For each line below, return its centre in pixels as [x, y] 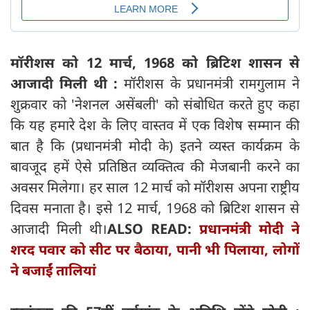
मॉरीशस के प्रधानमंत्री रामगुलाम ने [212, 83]
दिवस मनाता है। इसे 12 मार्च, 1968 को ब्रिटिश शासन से [155, 208]
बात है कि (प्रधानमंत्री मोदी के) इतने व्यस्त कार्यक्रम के [155, 145]
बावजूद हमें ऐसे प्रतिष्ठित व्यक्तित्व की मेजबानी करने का [155, 166]
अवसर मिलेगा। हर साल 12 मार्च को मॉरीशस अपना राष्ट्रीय [155, 187]
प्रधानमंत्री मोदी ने [249, 228]
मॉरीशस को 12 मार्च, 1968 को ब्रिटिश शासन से [155, 62]
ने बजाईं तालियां [53, 270]
